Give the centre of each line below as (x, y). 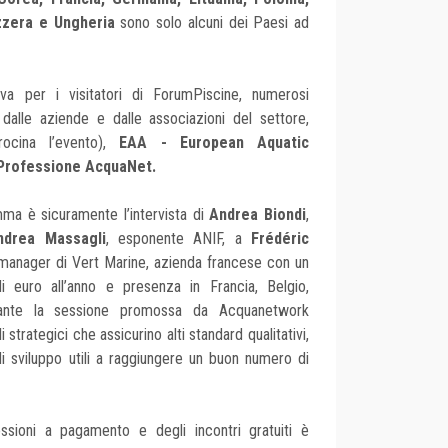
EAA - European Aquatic (214, 143)
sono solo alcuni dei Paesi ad (212, 23)
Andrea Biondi (258, 215)
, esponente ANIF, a (178, 239)
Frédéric (280, 239)
